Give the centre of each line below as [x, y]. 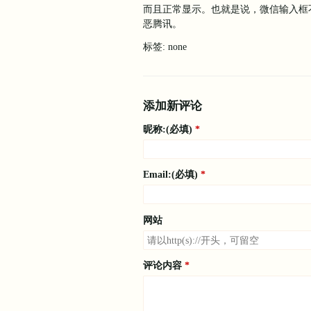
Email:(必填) [170, 175]
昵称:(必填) [168, 129]
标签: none [165, 46]
